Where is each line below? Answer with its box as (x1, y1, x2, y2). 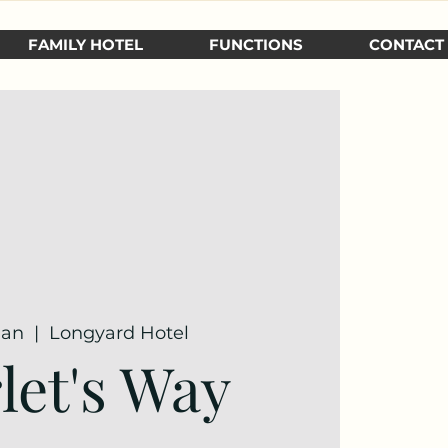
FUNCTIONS (209, 35, 303, 54)
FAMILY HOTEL (28, 35, 143, 54)
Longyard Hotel (49, 321, 190, 344)
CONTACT (369, 35, 444, 54)
